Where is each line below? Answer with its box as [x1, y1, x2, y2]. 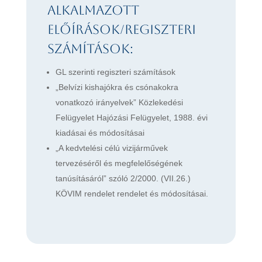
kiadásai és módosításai [55, 127, 144, 137]
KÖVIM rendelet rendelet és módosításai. [55, 188, 208, 198]
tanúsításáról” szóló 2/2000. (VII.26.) [55, 173, 191, 183]
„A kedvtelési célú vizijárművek [55, 143, 168, 153]
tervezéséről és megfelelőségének [55, 158, 182, 168]
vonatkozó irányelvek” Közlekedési [55, 97, 183, 107]
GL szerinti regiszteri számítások [55, 67, 175, 77]
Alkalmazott [47, 2, 139, 18]
